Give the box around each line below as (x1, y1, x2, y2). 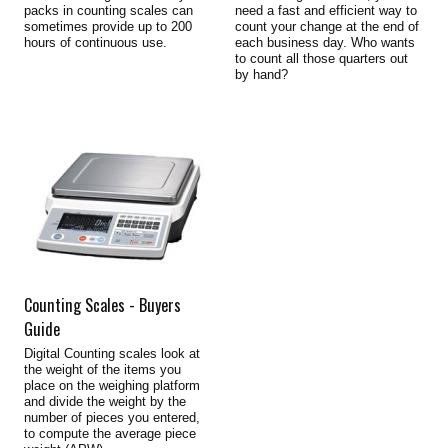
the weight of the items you (23, 362, 181, 378)
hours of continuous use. (23, 35, 167, 51)
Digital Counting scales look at (23, 346, 200, 362)
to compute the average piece (23, 426, 196, 442)
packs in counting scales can (23, 3, 193, 19)
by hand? (234, 67, 288, 83)
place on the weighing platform (23, 378, 200, 394)
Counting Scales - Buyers (23, 293, 181, 318)
